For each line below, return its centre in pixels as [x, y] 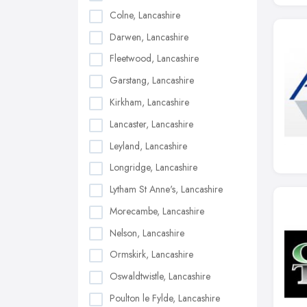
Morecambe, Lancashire [157, 211]
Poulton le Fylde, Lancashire [165, 298]
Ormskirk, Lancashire [151, 255]
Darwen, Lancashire [149, 37]
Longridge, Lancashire [153, 168]
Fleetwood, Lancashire [154, 59]
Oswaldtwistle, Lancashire [160, 277]
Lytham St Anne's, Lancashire [166, 189]
